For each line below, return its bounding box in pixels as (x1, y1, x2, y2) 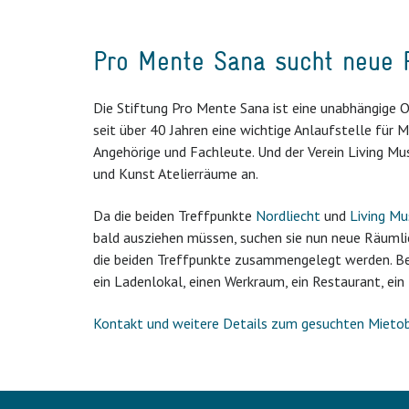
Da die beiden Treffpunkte (93, 206, 256, 225)
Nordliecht (256, 206, 320, 225)
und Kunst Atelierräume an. (93, 164, 258, 183)
